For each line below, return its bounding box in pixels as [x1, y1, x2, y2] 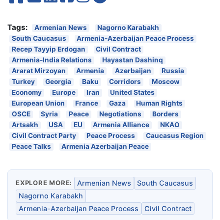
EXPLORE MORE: [16, 179, 73, 187]
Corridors [109, 78, 141, 86]
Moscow [152, 78, 180, 86]
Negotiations [99, 110, 142, 118]
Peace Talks [11, 142, 51, 151]
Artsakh [11, 121, 38, 129]
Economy [11, 88, 42, 97]
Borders [152, 110, 179, 118]
